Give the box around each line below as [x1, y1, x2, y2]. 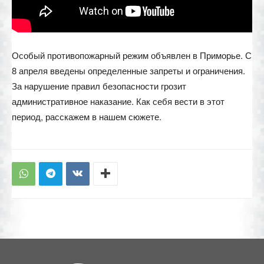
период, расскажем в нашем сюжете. [12, 110, 161, 123]
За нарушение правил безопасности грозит [12, 79, 186, 92]
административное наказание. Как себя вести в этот [12, 94, 225, 107]
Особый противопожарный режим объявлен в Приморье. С [12, 48, 252, 61]
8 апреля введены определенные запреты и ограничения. [12, 64, 245, 77]
